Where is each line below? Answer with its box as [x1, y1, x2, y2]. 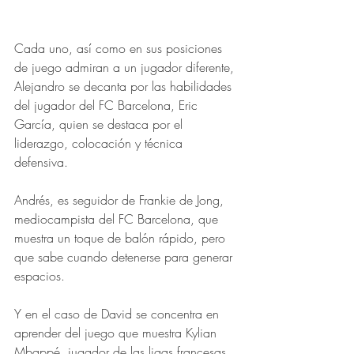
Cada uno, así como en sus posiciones [14, 40, 226, 58]
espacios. [14, 267, 69, 285]
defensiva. [14, 153, 68, 171]
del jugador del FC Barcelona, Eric [14, 96, 201, 115]
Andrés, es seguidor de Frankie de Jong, [14, 191, 228, 209]
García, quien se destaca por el [14, 115, 186, 134]
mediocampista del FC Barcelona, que [14, 210, 222, 228]
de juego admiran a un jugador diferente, [14, 58, 238, 77]
